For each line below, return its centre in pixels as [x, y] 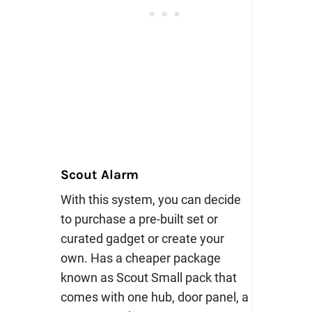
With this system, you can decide [150, 200]
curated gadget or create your [142, 239]
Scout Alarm [99, 175]
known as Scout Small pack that [148, 278]
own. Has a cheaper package [140, 258]
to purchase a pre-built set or [139, 219]
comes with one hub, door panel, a [154, 297]
